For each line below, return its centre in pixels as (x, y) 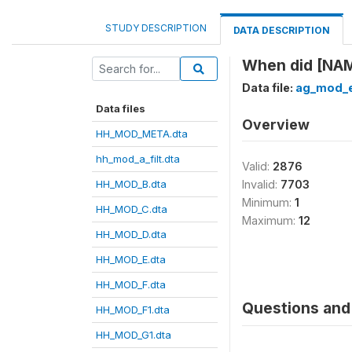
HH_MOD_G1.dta (134, 335)
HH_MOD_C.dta (132, 209)
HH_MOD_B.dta (131, 184)
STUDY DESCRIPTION (156, 28)
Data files (121, 108)
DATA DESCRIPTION (282, 30)
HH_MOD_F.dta (131, 284)
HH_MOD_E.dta (131, 259)
